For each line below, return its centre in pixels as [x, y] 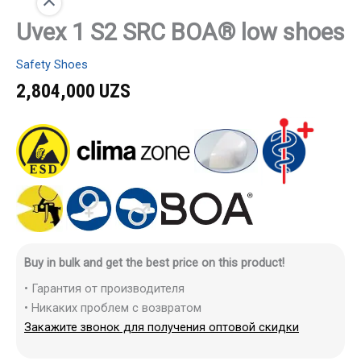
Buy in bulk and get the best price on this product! [154, 263]
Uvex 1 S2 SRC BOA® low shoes [180, 33]
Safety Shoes [52, 64]
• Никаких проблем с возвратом [113, 307]
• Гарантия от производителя [104, 288]
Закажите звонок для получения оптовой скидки [162, 327]
